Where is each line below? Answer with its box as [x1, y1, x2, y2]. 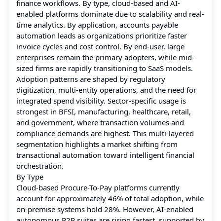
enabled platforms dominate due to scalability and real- [16, 8, 204, 19]
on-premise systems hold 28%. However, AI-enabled [16, 204, 193, 214]
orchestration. [16, 160, 64, 171]
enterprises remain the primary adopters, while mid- [16, 52, 194, 62]
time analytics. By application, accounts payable [16, 19, 178, 30]
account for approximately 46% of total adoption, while [16, 193, 204, 203]
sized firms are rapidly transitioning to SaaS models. [16, 63, 193, 73]
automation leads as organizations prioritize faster [16, 30, 187, 40]
